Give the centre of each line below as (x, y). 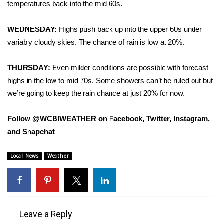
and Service (41, 102)
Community (31, 150)
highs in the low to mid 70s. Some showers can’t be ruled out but (110, 80)
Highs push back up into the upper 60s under (129, 29)
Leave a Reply (46, 214)
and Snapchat (31, 131)
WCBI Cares (41, 198)
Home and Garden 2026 (63, 174)
